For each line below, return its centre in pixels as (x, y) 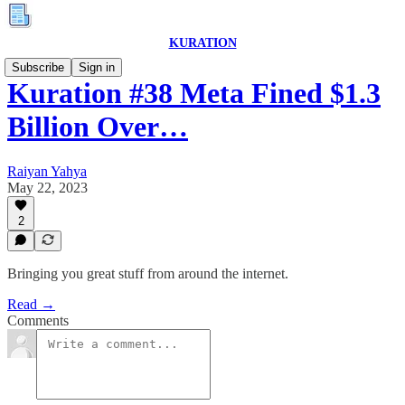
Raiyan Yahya (47, 171)
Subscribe (38, 67)
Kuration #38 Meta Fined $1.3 (194, 94)
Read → (31, 304)
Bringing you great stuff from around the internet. (148, 273)
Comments (38, 320)
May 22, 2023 (47, 187)
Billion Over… (98, 127)
